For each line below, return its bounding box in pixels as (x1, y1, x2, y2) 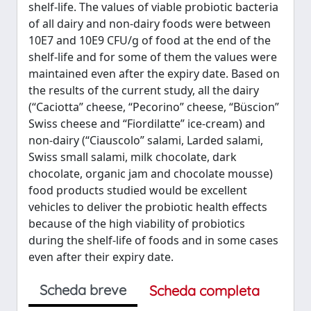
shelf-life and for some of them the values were (28, 49, 277, 65)
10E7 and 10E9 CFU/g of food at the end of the (28, 33, 271, 48)
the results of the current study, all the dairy (28, 83, 259, 98)
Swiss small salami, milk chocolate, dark (28, 149, 237, 165)
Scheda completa (149, 282, 260, 299)
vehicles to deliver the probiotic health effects (28, 199, 267, 215)
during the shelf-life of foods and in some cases (28, 233, 278, 248)
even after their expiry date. (28, 249, 174, 264)
